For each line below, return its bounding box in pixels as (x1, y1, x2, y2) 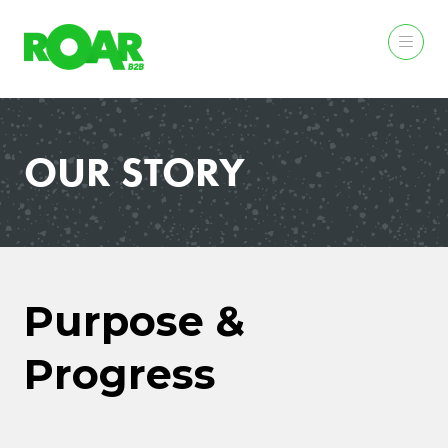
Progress (24, 349, 216, 399)
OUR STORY (24, 147, 245, 197)
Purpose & (24, 296, 245, 346)
